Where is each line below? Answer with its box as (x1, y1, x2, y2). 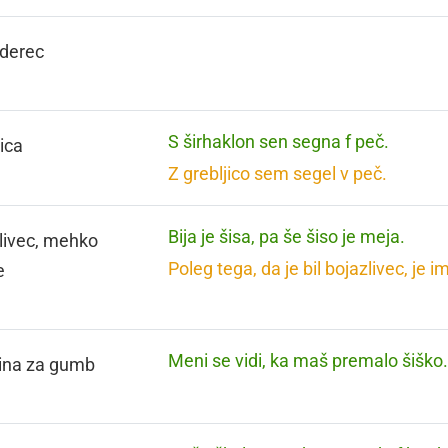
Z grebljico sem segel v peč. (168, 163, 388, 184)
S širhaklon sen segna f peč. (168, 131, 390, 152)
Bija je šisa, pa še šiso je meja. (168, 226, 406, 247)
